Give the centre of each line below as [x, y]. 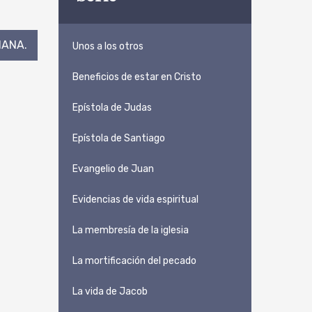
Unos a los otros [108, 47]
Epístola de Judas [112, 108]
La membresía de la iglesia [130, 231]
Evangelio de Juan [113, 169]
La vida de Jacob [110, 292]
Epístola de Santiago [118, 139]
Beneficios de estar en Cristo [136, 77]
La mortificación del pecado [134, 261]
